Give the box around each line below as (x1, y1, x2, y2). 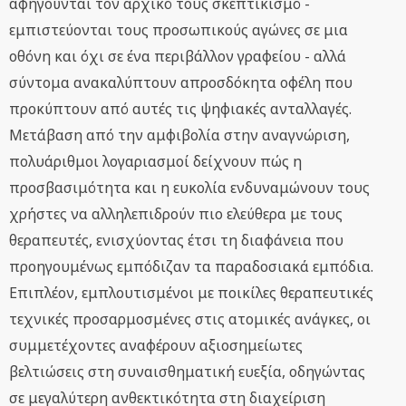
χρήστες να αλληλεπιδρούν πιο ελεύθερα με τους (9, 204, 343, 225)
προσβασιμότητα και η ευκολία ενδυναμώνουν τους (9, 178, 370, 198)
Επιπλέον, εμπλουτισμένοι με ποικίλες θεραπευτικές (9, 283, 373, 304)
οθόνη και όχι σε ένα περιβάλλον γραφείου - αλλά (9, 46, 346, 67)
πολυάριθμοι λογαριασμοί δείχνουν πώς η (9, 151, 302, 172)
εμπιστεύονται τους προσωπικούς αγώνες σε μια (9, 20, 348, 41)
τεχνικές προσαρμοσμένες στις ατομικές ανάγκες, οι (9, 309, 371, 330)
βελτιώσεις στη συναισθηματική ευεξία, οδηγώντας (9, 362, 365, 382)
